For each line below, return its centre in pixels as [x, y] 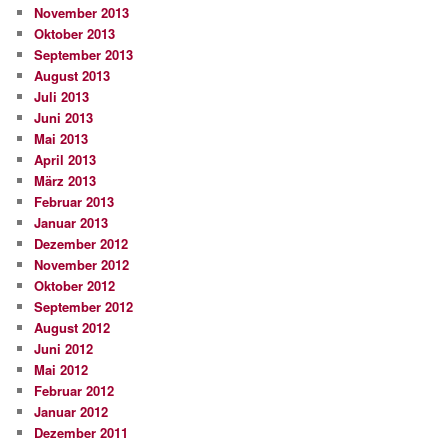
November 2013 [82, 13]
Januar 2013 [71, 223]
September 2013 [84, 55]
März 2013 [65, 181]
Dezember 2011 [81, 433]
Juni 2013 [64, 118]
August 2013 [72, 76]
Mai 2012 [61, 370]
